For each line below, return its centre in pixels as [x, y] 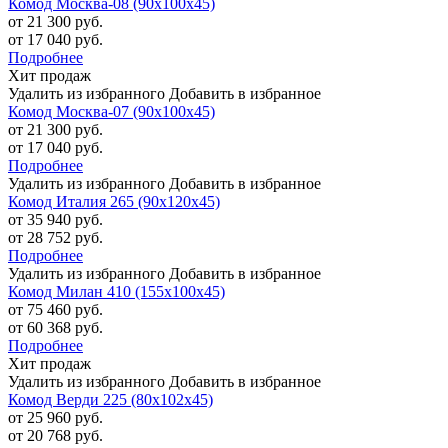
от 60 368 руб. [55, 328]
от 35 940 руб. [55, 220]
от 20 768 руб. [55, 436]
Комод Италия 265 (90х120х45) [114, 202]
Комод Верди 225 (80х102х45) [110, 400]
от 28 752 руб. [55, 238]
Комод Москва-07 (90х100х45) [111, 112]
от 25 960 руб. [55, 418]
